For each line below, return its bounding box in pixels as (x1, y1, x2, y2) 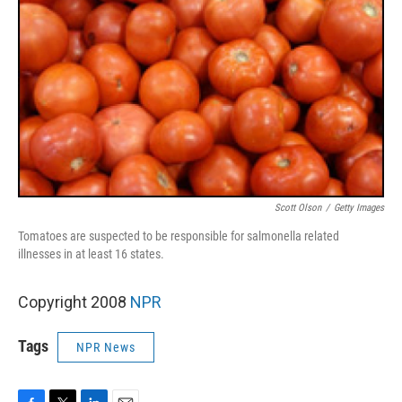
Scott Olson (275, 202, 321, 214)
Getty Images (334, 202, 384, 214)
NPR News (76, 340, 135, 354)
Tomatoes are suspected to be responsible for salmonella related (18, 229, 339, 243)
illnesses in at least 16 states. (18, 247, 164, 261)
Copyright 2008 (18, 293, 130, 311)
